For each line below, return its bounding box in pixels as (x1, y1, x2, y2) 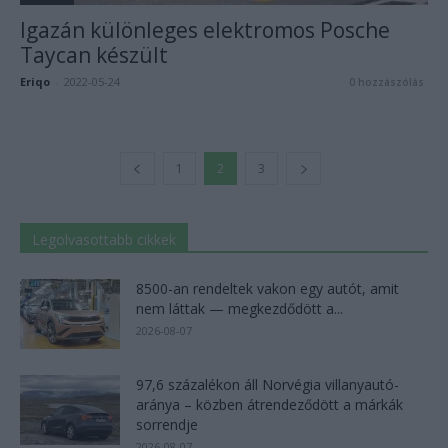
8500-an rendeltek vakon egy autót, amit (136, 278, 399, 298)
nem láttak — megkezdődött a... (136, 298, 343, 318)
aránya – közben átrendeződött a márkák (136, 394, 403, 414)
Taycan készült (20, 40, 168, 69)
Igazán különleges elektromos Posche (20, 15, 390, 44)
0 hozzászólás (349, 74, 424, 89)
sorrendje (136, 414, 198, 434)
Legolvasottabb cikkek (32, 229, 176, 249)
